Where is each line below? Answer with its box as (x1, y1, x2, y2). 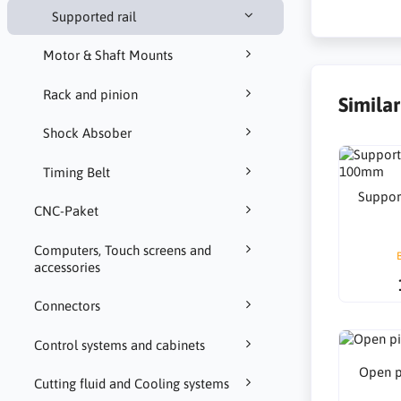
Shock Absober (42, 125, 132, 141)
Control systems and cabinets (33, 337, 205, 353)
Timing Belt (42, 164, 110, 180)
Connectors (33, 298, 100, 314)
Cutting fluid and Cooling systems (33, 376, 229, 392)
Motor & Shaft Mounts (42, 47, 173, 64)
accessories (33, 259, 100, 275)
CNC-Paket (33, 203, 98, 219)
